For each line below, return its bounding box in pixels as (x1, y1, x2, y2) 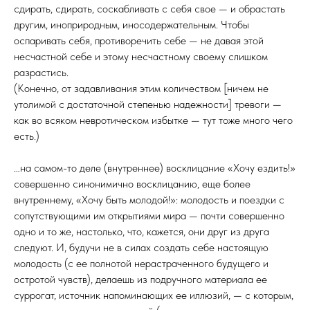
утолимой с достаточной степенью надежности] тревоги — (14, 98, 282, 111)
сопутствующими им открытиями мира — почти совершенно (14, 209, 284, 222)
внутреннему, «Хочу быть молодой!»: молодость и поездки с (14, 193, 284, 206)
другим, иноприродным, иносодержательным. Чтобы (14, 18, 249, 31)
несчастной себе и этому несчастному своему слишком (14, 50, 268, 63)
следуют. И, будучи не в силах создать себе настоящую (14, 241, 268, 254)
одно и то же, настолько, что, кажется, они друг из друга (14, 225, 269, 238)
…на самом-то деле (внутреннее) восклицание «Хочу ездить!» (14, 161, 295, 174)
